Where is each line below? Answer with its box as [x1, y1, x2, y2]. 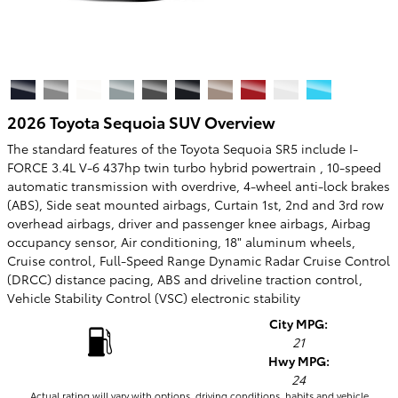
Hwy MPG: [267, 352, 330, 370]
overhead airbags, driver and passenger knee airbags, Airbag [7, 214, 370, 232]
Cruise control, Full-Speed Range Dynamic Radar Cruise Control [7, 251, 390, 269]
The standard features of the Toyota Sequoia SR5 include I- [7, 139, 358, 157]
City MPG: [269, 314, 328, 332]
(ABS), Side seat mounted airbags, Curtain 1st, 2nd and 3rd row [7, 195, 384, 213]
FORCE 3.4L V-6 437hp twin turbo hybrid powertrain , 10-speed [7, 158, 381, 176]
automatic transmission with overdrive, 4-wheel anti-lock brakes [7, 177, 390, 195]
